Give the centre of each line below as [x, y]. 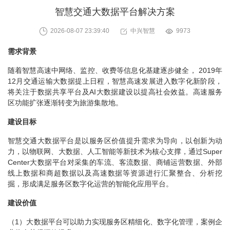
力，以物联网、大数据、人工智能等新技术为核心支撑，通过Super [115, 151]
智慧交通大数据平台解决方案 [115, 12]
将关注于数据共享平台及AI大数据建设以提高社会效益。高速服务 [115, 92]
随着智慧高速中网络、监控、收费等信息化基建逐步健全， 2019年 [115, 70]
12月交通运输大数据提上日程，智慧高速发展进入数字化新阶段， [115, 81]
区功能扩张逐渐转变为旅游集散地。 [65, 103]
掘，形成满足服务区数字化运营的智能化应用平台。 [90, 184]
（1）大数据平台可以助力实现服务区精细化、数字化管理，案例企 [115, 222]
